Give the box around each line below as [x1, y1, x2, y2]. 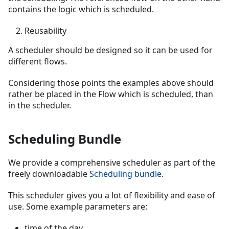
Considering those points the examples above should [8, 77, 214, 88]
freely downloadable [8, 168, 89, 179]
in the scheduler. [8, 99, 71, 111]
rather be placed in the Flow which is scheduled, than [8, 88, 213, 100]
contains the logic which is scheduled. [8, 3, 154, 15]
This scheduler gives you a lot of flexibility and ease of [8, 189, 215, 201]
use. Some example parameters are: [8, 200, 147, 212]
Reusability [25, 25, 66, 36]
